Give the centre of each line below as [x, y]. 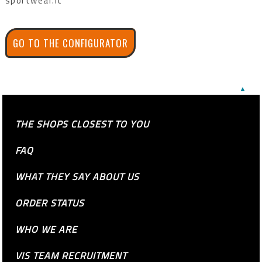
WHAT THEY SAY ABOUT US [77, 176]
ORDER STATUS [50, 203]
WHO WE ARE [46, 229]
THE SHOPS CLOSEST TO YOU [82, 124]
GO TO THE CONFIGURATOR [70, 43]
